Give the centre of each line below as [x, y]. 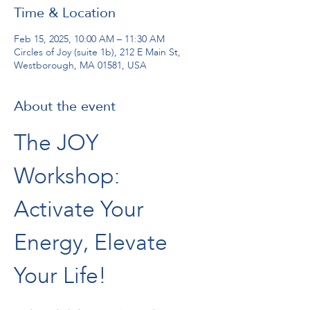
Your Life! [60, 275]
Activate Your [82, 209]
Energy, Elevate [93, 242]
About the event [65, 106]
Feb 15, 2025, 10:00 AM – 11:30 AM [89, 39]
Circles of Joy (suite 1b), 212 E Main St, [97, 52]
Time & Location [65, 12]
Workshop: [70, 176]
